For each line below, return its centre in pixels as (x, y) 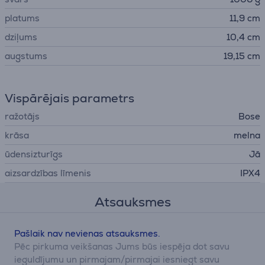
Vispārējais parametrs (70, 98)
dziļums (21, 37)
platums (22, 18)
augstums (26, 56)
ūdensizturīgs (34, 154)
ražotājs (22, 116)
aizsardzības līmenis (48, 173)
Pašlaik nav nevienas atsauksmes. (87, 233)
